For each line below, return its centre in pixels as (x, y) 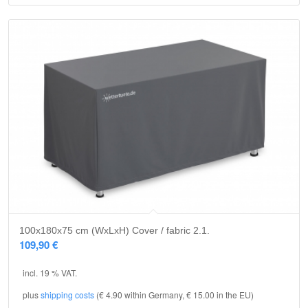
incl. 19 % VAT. (50, 272)
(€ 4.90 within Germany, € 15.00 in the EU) (174, 295)
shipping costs (67, 295)
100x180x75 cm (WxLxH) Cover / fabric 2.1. (114, 230)
